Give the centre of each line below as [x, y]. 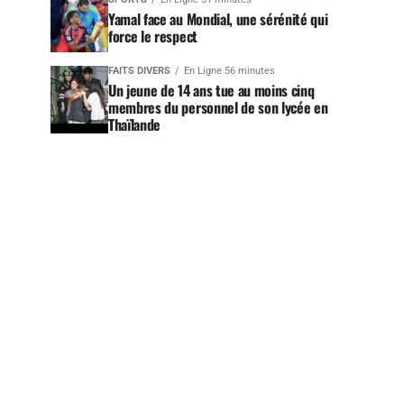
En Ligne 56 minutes [230, 71]
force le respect [153, 36]
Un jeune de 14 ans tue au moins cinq [211, 90]
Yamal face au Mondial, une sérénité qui [218, 19]
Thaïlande [135, 124]
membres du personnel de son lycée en [218, 107]
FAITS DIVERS [139, 71]
